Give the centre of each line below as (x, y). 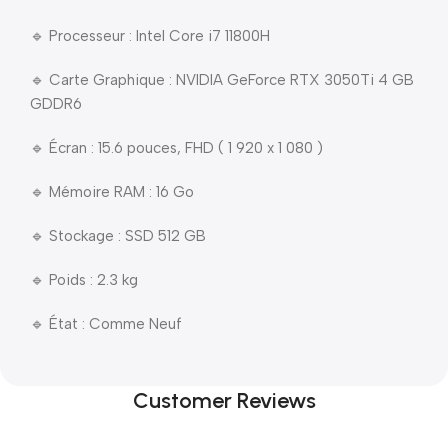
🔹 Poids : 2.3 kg (84, 280)
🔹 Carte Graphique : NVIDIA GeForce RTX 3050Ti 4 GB (222, 80)
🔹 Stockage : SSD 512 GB (118, 236)
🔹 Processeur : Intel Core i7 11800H (150, 36)
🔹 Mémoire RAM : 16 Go (112, 192)
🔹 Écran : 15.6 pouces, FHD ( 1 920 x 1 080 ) (176, 148)
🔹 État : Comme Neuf (106, 324)
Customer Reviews (224, 400)
